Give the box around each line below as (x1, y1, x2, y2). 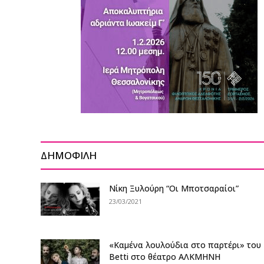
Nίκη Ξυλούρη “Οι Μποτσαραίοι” (109, 183, 239, 194)
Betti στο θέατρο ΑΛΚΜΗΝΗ (109, 251, 221, 262)
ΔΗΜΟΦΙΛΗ (41, 148, 97, 162)
